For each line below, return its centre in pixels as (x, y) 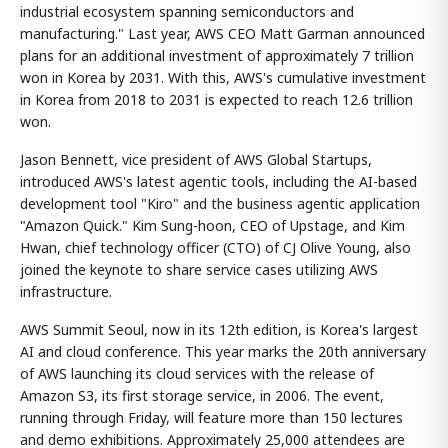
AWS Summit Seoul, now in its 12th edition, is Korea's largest (219, 330)
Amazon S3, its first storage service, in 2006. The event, (202, 396)
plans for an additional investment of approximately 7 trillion (217, 56)
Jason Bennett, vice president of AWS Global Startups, (196, 160)
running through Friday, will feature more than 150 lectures (211, 418)
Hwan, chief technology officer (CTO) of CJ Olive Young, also (215, 248)
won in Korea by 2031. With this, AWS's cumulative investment (223, 78)
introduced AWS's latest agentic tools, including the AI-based (218, 182)
